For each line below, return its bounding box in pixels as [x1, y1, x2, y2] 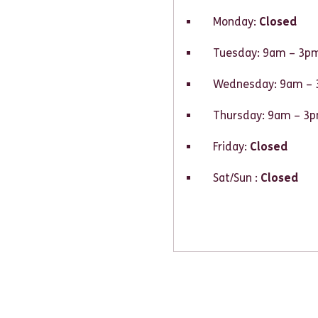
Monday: [213, 15, 259, 28]
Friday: [213, 140, 250, 153]
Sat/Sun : [213, 171, 261, 185]
